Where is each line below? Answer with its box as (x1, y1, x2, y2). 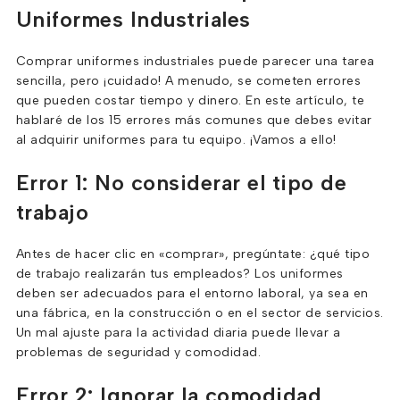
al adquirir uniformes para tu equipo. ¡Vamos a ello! (15, 132, 337, 147)
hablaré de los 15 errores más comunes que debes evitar (15, 112, 372, 128)
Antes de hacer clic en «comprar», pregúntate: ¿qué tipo (15, 246, 371, 262)
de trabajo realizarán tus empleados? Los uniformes (15, 266, 344, 281)
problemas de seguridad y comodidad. (15, 345, 262, 360)
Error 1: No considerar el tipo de (15, 170, 347, 196)
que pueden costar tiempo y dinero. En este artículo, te (15, 93, 365, 108)
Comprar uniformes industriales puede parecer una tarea (15, 54, 375, 69)
